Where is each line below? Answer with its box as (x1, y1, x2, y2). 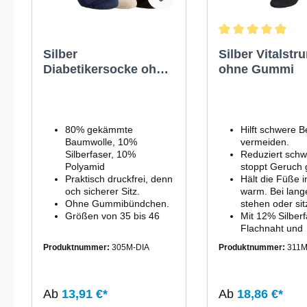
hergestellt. (241, 284, 295, 296)
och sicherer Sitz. (65, 186, 140, 197)
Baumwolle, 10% (65, 136, 137, 148)
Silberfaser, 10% (65, 149, 136, 160)
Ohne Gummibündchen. (65, 198, 169, 210)
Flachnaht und (241, 223, 304, 234)
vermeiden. (241, 136, 290, 148)
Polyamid (65, 161, 105, 173)
